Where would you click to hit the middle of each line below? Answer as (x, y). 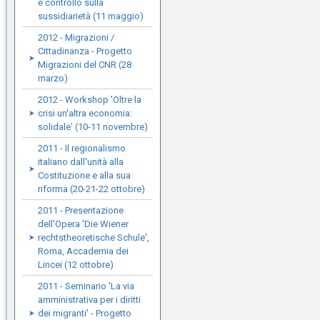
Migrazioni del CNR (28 (85, 65)
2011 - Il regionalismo (82, 148)
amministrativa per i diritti (89, 300)
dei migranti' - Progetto (85, 313)
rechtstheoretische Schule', (94, 237)
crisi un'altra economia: (85, 113)
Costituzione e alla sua (84, 175)
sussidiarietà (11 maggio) (91, 16)
